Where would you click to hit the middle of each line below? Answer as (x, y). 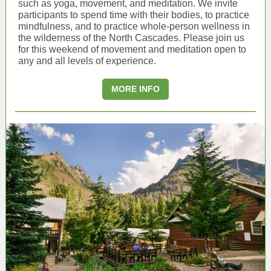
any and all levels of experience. (87, 61)
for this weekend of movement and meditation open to (132, 49)
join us (230, 38)
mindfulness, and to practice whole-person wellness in (134, 26)
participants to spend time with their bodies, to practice (134, 15)
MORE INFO (135, 89)
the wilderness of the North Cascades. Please (117, 38)
